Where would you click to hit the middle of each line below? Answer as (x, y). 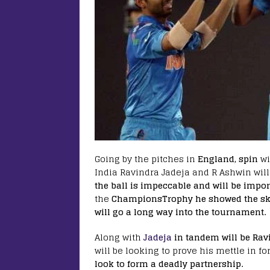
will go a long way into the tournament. (180, 212)
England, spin (228, 159)
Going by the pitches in (146, 159)
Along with (119, 237)
